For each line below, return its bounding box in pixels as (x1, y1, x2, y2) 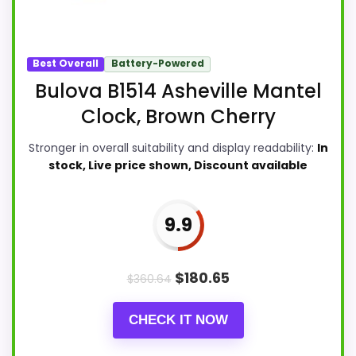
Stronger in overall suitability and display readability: (28, 139, 317, 156)
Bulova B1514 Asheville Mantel (34, 77, 322, 104)
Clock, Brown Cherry (80, 103, 276, 130)
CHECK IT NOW (128, 311, 228, 327)
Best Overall (33, 56, 99, 71)
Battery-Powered (110, 56, 204, 71)
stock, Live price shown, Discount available (48, 157, 308, 173)
